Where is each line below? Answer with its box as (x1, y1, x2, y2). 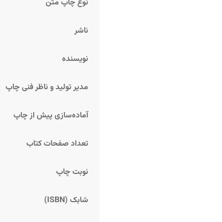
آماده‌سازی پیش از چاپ (13, 109, 89, 122)
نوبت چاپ (56, 166, 89, 178)
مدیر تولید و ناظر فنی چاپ (5, 81, 89, 94)
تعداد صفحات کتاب (26, 137, 89, 150)
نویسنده (62, 53, 89, 65)
